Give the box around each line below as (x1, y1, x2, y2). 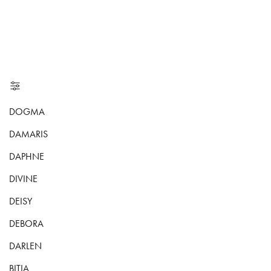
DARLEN (9, 240, 42, 252)
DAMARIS (9, 128, 48, 140)
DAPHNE (9, 151, 44, 162)
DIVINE (9, 173, 38, 184)
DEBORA (9, 218, 44, 229)
